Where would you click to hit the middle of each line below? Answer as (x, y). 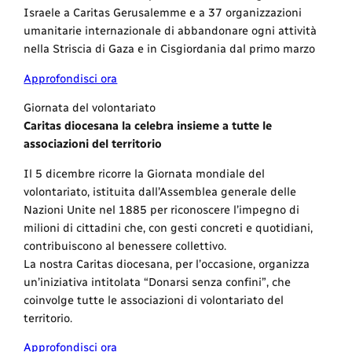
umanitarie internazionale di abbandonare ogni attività (170, 31)
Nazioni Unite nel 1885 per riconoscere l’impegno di (162, 209)
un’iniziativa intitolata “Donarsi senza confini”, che (158, 282)
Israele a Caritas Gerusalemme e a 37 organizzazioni (163, 13)
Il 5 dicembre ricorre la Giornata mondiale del (145, 173)
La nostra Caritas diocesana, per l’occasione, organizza (167, 264)
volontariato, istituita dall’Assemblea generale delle (160, 191)
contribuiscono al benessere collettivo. (125, 246)
